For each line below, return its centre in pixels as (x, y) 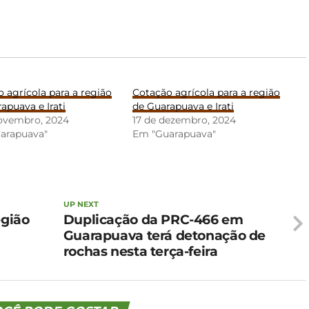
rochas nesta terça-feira (140, 251)
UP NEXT (81, 205)
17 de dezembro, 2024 (185, 120)
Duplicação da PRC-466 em (153, 220)
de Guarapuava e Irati (183, 107)
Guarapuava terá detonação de (165, 236)
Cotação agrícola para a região (207, 93)
